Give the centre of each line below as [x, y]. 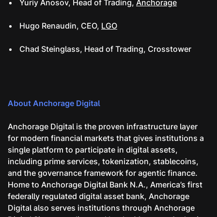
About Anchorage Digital [54, 103]
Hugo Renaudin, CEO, [60, 26]
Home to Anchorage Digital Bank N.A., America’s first [105, 185]
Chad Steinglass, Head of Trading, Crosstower [105, 49]
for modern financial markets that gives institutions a [106, 138]
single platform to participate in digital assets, [93, 150]
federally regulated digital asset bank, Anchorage [99, 196]
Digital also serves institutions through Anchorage [101, 208]
